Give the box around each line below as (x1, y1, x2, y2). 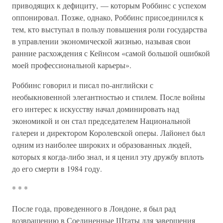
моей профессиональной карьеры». (12, 60, 131, 70)
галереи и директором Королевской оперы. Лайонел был (12, 127, 205, 138)
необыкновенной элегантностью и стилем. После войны (12, 92, 205, 102)
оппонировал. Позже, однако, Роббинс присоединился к (12, 12, 204, 22)
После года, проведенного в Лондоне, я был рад (12, 203, 176, 214)
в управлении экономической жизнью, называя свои (12, 36, 191, 46)
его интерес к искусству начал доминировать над (12, 104, 179, 114)
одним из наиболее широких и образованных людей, (12, 139, 192, 150)
